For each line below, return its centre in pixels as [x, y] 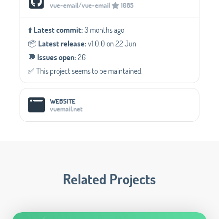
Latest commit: [58, 29]
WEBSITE [63, 101]
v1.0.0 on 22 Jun [111, 43]
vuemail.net [66, 109]
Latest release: [62, 43]
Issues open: [57, 57]
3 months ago [104, 29]
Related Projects [109, 179]
